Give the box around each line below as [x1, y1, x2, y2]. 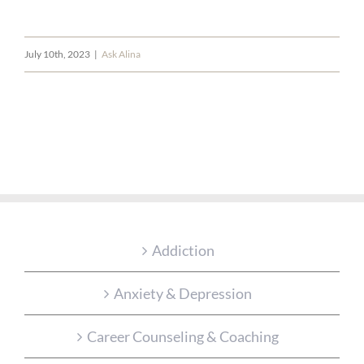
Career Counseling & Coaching [87, 327, 279, 345]
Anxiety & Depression [114, 284, 252, 302]
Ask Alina [102, 47, 141, 60]
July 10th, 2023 [24, 47, 90, 60]
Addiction [151, 240, 214, 259]
